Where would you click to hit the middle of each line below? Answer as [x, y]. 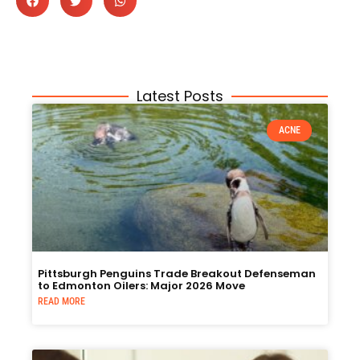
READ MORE [61, 302]
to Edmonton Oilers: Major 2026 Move [141, 286]
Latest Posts [180, 96]
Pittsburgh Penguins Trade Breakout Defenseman [177, 274]
